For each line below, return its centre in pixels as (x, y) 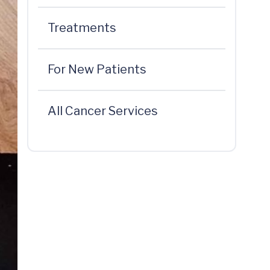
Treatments (82, 28)
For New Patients (97, 69)
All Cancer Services (102, 111)
